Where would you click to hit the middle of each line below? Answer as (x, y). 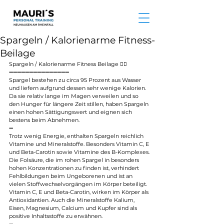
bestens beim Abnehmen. (44, 120)
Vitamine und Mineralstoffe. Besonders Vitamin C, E (80, 144)
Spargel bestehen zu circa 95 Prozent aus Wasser (76, 80)
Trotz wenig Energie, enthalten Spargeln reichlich (77, 136)
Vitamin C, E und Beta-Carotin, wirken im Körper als (79, 192)
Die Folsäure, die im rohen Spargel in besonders (75, 160)
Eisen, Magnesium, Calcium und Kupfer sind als (74, 208)
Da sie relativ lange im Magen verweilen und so (74, 96)
